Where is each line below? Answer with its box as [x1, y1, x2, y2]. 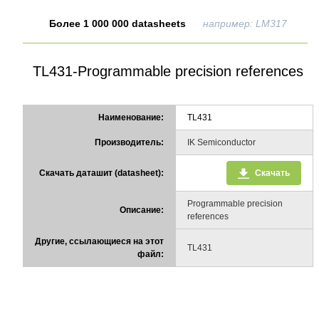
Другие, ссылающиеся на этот [35, 236, 164, 246]
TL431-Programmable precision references [33, 63, 303, 79]
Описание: [120, 204, 164, 215]
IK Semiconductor [187, 137, 256, 147]
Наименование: [98, 112, 164, 122]
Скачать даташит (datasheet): [39, 167, 164, 178]
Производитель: [95, 137, 164, 147]
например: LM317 [203, 17, 287, 29]
